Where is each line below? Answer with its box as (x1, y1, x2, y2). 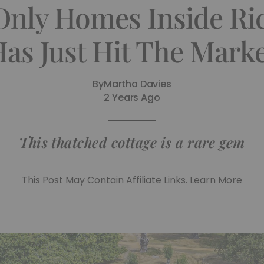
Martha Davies (103, 77, 171, 91)
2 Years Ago (104, 91, 160, 104)
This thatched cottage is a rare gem (19, 133, 245, 151)
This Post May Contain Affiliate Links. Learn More (22, 173, 242, 187)
